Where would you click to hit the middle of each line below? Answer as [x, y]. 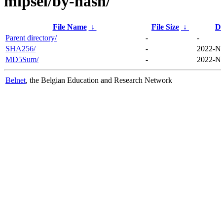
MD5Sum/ [22, 59]
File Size [165, 27]
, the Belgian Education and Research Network [99, 80]
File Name [70, 27]
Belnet [16, 80]
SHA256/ [20, 48]
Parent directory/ [31, 37]
